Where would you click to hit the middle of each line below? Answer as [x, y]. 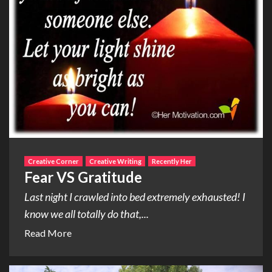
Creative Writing [115, 161]
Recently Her [172, 161]
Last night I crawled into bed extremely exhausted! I [135, 196]
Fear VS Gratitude [83, 177]
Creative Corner [53, 161]
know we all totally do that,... [87, 213]
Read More [48, 233]
